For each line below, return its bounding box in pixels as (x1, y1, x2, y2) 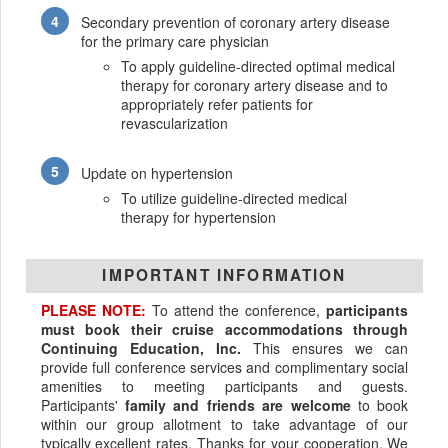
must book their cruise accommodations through (40, 319, 409, 340)
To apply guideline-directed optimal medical (121, 56, 396, 77)
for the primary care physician (81, 31, 270, 52)
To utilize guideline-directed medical (121, 187, 348, 208)
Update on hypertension (81, 162, 234, 183)
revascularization (121, 113, 229, 134)
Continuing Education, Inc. (40, 338, 241, 359)
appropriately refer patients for (121, 94, 314, 115)
